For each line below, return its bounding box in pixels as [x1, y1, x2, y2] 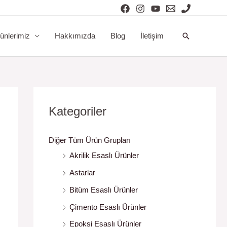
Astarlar [69, 168, 95, 177]
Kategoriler [49, 104, 106, 118]
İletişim [140, 31, 164, 40]
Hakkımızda [55, 31, 95, 40]
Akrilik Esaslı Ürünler [69, 151, 139, 160]
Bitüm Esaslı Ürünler [69, 185, 138, 194]
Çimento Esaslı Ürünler [69, 202, 146, 211]
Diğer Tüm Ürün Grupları [49, 136, 131, 145]
